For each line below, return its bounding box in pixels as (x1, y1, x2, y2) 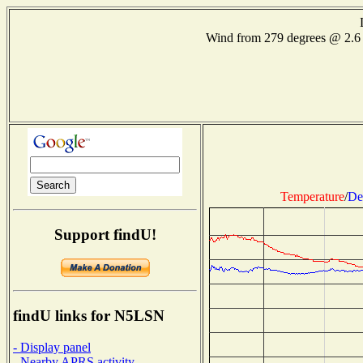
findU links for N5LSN (13, 307, 164, 325)
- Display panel (13, 340, 91, 354)
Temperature (280, 189, 344, 203)
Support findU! (53, 225, 156, 243)
